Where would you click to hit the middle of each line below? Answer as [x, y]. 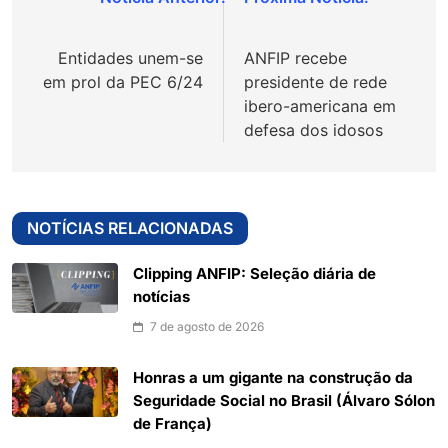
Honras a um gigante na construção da [273, 378]
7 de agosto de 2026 [207, 327]
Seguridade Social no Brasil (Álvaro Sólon [284, 401]
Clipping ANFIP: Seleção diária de [254, 274]
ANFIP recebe [295, 58]
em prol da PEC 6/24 [123, 82]
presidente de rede [315, 82]
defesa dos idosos [313, 130]
